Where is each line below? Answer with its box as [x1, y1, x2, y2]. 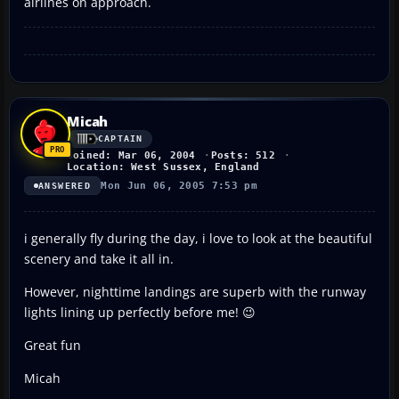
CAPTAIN [98, 134, 143, 144]
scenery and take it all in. [24, 249, 174, 267]
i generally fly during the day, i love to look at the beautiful [24, 229, 372, 247]
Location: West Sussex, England [67, 160, 260, 173]
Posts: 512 [210, 149, 275, 161]
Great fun [24, 336, 81, 354]
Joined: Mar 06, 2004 [67, 149, 196, 161]
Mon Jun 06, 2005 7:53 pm [101, 179, 258, 191]
